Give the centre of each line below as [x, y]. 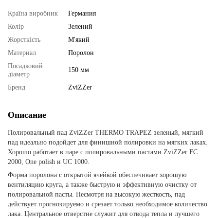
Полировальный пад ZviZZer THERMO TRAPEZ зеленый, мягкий [106, 132]
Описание [27, 115]
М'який [79, 39]
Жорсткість [24, 39]
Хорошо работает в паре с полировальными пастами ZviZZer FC [103, 152]
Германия [82, 13]
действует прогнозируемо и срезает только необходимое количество [108, 204]
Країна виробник [33, 13]
